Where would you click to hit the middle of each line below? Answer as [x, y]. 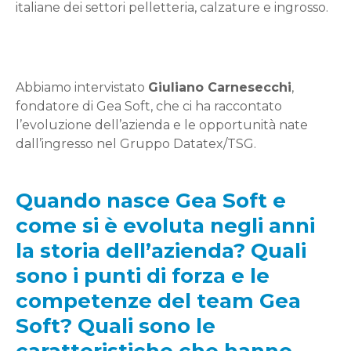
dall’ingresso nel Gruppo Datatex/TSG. [136, 144]
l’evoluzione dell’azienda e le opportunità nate [162, 125]
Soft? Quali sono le [116, 326]
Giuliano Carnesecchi [220, 87]
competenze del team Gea [158, 301]
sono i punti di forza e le [143, 276]
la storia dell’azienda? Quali [161, 251]
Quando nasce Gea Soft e [151, 201]
